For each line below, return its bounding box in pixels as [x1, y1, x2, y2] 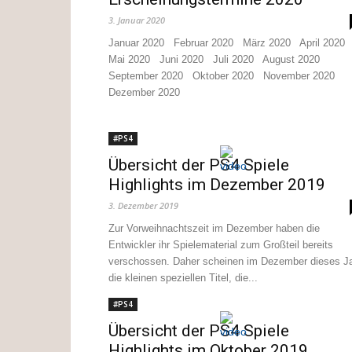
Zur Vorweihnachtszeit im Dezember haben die [108, 222, 320, 234]
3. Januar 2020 [108, 14, 165, 26]
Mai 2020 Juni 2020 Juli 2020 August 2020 [108, 53, 326, 65]
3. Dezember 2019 [108, 200, 178, 211]
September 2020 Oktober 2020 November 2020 [108, 70, 341, 82]
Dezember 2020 [108, 86, 180, 98]
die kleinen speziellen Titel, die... [108, 272, 258, 284]
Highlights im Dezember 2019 [108, 175, 325, 194]
